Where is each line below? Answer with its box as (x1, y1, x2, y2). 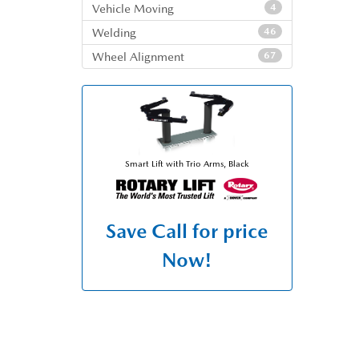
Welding (92, 26, 136, 39)
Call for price (151, 219, 268, 243)
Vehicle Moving (92, 2, 174, 15)
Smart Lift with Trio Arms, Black (125, 159, 249, 169)
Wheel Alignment (92, 50, 184, 63)
